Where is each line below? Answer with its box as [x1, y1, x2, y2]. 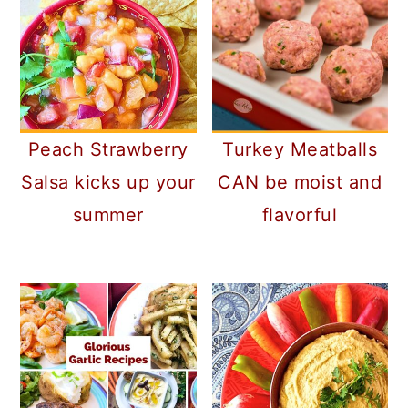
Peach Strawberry [27, 138, 189, 161]
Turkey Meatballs [222, 138, 378, 161]
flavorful [261, 204, 338, 227]
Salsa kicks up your [21, 171, 196, 194]
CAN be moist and [218, 171, 382, 194]
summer [72, 204, 144, 227]
